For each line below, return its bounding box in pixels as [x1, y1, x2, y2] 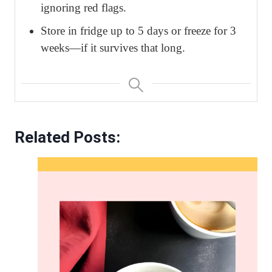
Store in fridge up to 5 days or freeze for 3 [41, 24, 236, 38]
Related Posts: [15, 128, 120, 147]
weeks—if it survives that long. [41, 41, 185, 55]
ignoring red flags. [41, 1, 126, 15]
